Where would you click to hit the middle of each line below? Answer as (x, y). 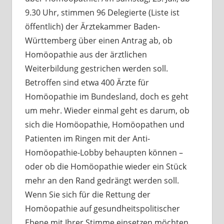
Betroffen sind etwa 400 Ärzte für (87, 82)
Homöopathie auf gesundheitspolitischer (102, 208)
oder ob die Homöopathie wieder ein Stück (105, 166)
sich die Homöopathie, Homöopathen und (104, 124)
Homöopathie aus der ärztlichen (86, 54)
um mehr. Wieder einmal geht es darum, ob (107, 110)
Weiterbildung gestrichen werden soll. (96, 68)
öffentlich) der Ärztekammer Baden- (92, 26)
